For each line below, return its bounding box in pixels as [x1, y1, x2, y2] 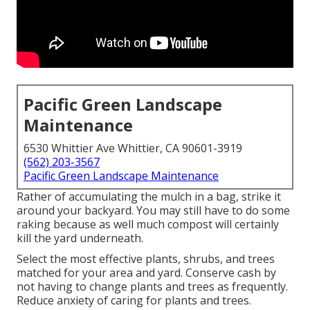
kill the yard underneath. [17, 230, 143, 246]
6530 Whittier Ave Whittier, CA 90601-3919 [24, 140, 242, 156]
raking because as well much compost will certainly [17, 217, 279, 232]
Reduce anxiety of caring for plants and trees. [17, 293, 251, 309]
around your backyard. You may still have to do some [17, 203, 290, 219]
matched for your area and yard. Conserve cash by [17, 265, 276, 281]
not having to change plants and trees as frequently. [17, 279, 288, 295]
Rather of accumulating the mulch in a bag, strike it [17, 189, 281, 205]
